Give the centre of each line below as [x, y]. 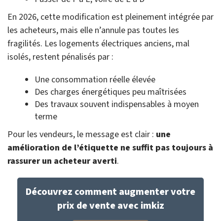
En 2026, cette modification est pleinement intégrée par [110, 17]
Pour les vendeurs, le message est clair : [82, 135]
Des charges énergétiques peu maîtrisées [110, 92]
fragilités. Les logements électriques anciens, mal [98, 44]
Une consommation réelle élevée [95, 80]
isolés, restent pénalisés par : [60, 57]
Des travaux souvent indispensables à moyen [117, 105]
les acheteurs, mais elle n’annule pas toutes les [93, 31]
